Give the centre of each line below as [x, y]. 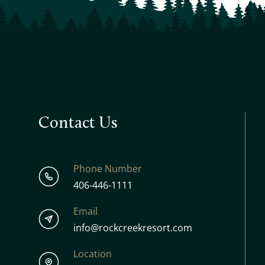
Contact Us [78, 122]
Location [92, 253]
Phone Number [107, 168]
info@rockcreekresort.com [132, 227]
